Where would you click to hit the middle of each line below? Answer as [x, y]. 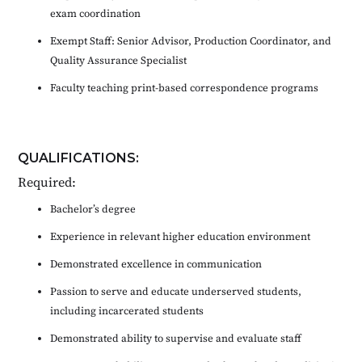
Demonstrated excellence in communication [156, 263]
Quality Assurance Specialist [119, 60]
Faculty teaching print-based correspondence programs [185, 87]
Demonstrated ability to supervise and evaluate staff [176, 338]
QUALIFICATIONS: [79, 158]
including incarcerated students [127, 310]
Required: [47, 181]
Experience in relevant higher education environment [181, 236]
